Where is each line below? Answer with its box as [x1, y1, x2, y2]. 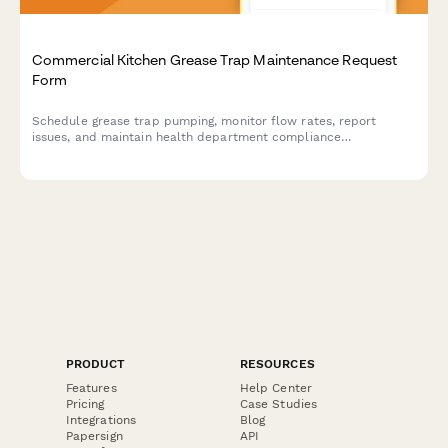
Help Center [240, 380, 312, 395]
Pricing [66, 396, 105, 411]
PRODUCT [66, 356, 126, 371]
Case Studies [240, 396, 317, 411]
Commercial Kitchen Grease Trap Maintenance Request [32, 50, 397, 68]
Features [66, 380, 117, 395]
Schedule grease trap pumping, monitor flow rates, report [32, 113, 377, 128]
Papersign [66, 428, 123, 443]
